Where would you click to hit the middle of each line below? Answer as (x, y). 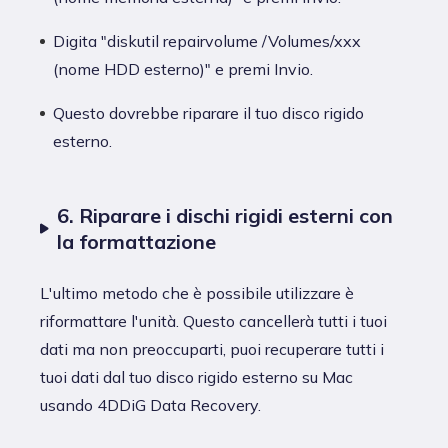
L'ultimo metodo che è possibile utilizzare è (197, 292)
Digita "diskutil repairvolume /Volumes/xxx (207, 40)
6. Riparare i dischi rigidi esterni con (225, 215)
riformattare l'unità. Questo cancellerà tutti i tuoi (213, 320)
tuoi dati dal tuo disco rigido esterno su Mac (196, 376)
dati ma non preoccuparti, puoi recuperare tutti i (212, 348)
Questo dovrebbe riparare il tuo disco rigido (208, 112)
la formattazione (136, 241)
